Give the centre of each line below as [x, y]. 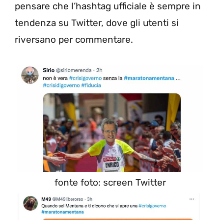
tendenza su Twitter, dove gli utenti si [97, 23]
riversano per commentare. [74, 40]
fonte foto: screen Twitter [110, 183]
